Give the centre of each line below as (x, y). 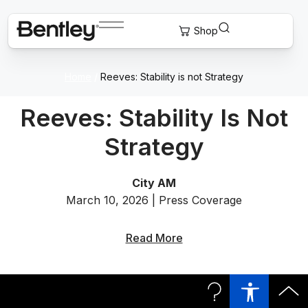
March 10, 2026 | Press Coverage (154, 200)
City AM (154, 183)
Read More (154, 238)
